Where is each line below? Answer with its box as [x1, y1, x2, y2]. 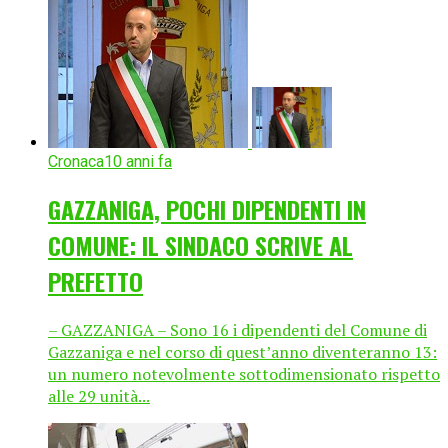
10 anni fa [104, 152, 172, 172]
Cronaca [48, 152, 104, 172]
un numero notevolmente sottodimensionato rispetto [48, 362, 440, 385]
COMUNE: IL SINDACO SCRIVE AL [48, 227, 353, 264]
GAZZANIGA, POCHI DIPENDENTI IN [48, 191, 366, 228]
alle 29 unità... [48, 384, 150, 407]
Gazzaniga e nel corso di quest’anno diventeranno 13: [48, 340, 437, 363]
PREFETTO [48, 263, 143, 300]
